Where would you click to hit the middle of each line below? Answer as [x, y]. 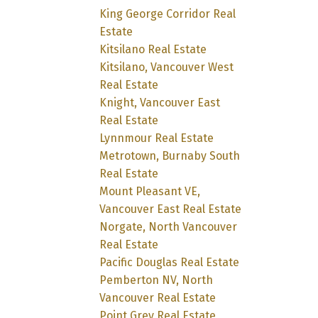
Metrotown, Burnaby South [170, 155]
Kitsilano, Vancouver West [167, 67]
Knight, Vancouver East [160, 102]
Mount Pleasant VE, [150, 191]
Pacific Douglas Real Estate [170, 262]
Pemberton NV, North [157, 280]
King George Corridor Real [168, 13]
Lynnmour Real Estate [157, 138]
